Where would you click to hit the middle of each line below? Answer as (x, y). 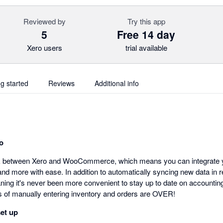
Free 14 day (146, 34)
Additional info (117, 83)
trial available (146, 48)
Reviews (61, 83)
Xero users (44, 48)
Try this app (146, 21)
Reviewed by (44, 21)
